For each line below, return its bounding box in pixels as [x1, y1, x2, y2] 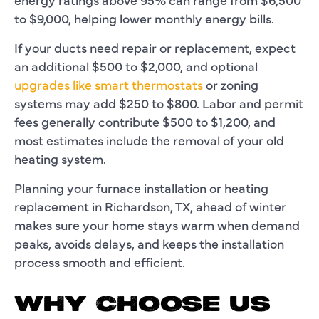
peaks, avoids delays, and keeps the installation [14, 234, 284, 252]
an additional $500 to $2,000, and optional [14, 56, 258, 75]
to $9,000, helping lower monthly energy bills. [14, 9, 274, 27]
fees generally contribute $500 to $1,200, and [14, 112, 276, 130]
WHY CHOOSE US [14, 293, 271, 318]
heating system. [14, 149, 106, 167]
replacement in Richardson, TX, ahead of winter [14, 197, 286, 215]
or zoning [203, 75, 258, 93]
